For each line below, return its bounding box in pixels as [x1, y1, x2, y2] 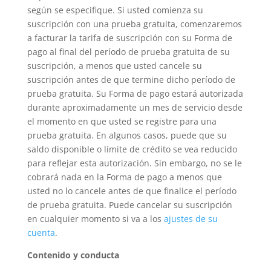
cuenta [27, 227, 55, 238]
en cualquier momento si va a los [27, 213, 164, 224]
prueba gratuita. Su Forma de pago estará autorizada [27, 88, 243, 99]
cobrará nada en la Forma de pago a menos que [27, 171, 222, 183]
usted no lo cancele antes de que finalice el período [27, 185, 237, 197]
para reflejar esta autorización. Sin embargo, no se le [27, 157, 242, 169]
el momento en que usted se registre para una [27, 116, 217, 127]
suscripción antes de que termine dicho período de [27, 74, 235, 85]
